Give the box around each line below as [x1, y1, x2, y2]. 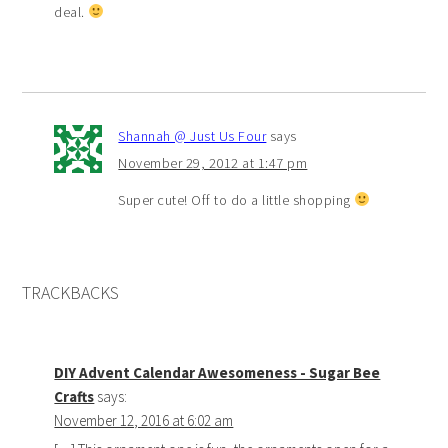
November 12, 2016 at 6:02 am [54, 410, 234, 430]
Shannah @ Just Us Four [118, 126, 267, 145]
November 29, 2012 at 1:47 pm [118, 153, 308, 172]
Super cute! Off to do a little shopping [118, 190, 355, 209]
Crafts [54, 386, 95, 406]
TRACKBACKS [22, 280, 120, 304]
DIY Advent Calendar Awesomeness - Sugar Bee [54, 362, 381, 382]
